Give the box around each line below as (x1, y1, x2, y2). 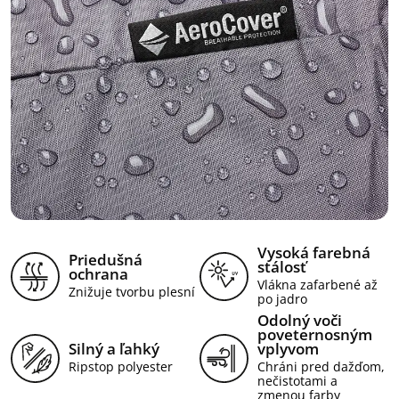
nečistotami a (257, 372, 338, 390)
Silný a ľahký (69, 338, 159, 360)
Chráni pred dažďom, (257, 358, 385, 376)
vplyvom (257, 338, 319, 360)
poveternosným (257, 324, 372, 346)
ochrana (69, 264, 128, 285)
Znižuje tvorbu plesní (69, 283, 195, 301)
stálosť (257, 256, 306, 278)
